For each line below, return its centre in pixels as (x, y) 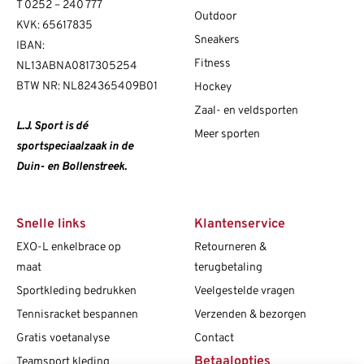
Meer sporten (227, 135)
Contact (214, 339)
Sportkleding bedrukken (76, 292)
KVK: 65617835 (54, 26)
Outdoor (215, 17)
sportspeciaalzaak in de (75, 147)
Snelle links (51, 225)
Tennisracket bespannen (77, 315)
